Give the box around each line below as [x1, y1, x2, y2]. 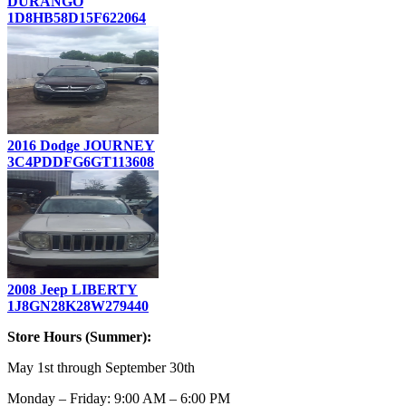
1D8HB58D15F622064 [7, 9, 146, 25]
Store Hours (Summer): [7, 328, 151, 344]
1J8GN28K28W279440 [7, 297, 149, 314]
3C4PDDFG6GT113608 [7, 153, 154, 169]
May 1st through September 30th [7, 359, 195, 375]
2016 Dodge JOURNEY [7, 137, 155, 153]
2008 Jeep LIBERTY [7, 281, 138, 297]
